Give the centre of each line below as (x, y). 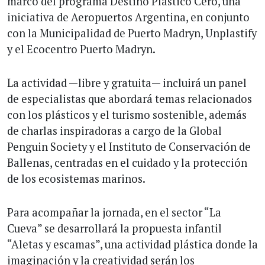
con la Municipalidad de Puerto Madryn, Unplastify (132, 33)
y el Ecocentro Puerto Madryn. (81, 49)
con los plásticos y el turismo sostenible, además (127, 114)
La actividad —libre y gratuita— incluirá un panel (127, 83)
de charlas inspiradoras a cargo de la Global (114, 130)
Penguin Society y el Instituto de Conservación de (129, 146)
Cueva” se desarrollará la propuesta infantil (114, 228)
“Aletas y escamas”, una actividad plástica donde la (132, 244)
